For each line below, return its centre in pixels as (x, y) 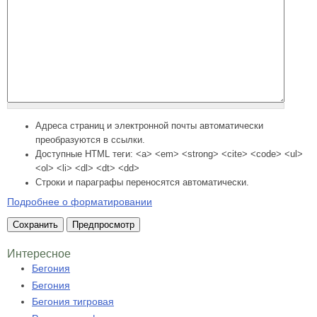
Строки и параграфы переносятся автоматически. (142, 182)
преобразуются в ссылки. (90, 140)
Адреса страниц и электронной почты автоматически (149, 126)
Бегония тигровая (73, 302)
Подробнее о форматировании (80, 201)
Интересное (39, 254)
